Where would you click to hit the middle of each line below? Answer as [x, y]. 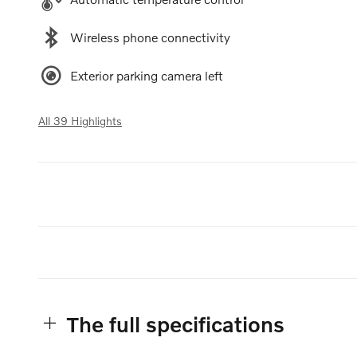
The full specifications [176, 324]
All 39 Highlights [80, 120]
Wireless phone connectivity [150, 37]
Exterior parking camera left [147, 75]
